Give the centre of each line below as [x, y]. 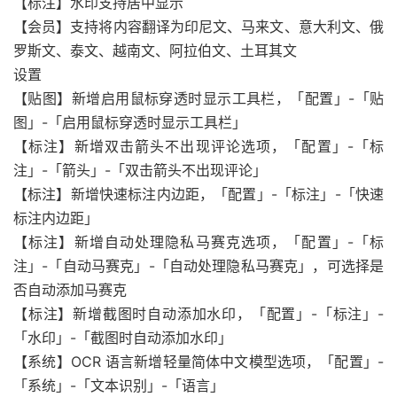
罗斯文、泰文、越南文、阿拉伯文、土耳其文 [155, 50]
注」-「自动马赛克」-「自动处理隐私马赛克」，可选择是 [198, 265]
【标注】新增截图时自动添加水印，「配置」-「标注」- [198, 313]
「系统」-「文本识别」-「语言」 [119, 385]
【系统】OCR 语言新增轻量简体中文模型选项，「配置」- [198, 361]
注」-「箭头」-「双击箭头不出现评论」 [140, 170]
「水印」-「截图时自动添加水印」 [123, 337]
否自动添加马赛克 [70, 289]
